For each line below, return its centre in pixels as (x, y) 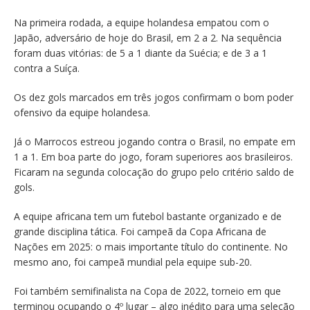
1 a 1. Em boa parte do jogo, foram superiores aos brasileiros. (153, 157)
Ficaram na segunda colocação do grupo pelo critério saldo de (154, 172)
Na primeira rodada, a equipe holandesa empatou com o (142, 23)
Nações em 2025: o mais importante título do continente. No (151, 247)
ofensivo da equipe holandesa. (82, 113)
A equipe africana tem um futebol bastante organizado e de (148, 217)
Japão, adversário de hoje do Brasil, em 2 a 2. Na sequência (148, 38)
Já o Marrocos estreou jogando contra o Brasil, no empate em (155, 142)
